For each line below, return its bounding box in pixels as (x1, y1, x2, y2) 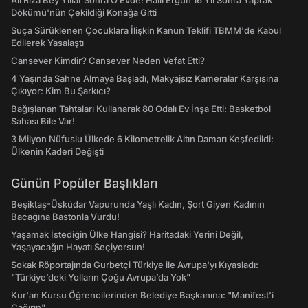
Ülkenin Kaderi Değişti (11, 146, 104, 157)
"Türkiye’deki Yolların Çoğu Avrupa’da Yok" (11, 272, 190, 283)
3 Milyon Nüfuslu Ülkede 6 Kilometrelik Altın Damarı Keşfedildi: (11, 133, 274, 144)
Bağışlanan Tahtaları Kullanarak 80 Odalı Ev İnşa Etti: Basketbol (11, 103, 271, 114)
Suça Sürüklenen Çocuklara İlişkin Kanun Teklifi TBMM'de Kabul (11, 25, 281, 36)
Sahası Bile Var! (11, 115, 75, 126)
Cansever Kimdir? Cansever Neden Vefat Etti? (11, 55, 205, 66)
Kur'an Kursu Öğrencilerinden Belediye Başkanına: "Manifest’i (11, 289, 274, 300)
